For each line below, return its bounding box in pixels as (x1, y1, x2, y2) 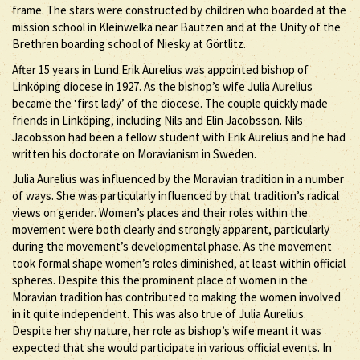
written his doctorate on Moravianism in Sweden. (12, 145, 256, 162)
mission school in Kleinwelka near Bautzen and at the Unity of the (12, 19, 341, 35)
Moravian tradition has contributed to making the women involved (12, 289, 341, 305)
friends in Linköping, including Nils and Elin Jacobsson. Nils (12, 112, 303, 128)
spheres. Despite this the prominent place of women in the (12, 272, 308, 288)
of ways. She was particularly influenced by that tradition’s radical (12, 188, 339, 203)
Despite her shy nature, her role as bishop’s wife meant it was (12, 323, 321, 338)
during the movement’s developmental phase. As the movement (12, 239, 332, 254)
